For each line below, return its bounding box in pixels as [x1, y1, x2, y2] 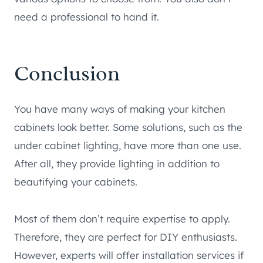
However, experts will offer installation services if [14, 249, 244, 262]
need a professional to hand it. [14, 11, 159, 23]
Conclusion [14, 60, 120, 87]
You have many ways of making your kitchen [14, 103, 225, 116]
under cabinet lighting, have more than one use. [14, 139, 241, 152]
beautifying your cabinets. [14, 176, 137, 188]
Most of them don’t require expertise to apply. [14, 213, 230, 225]
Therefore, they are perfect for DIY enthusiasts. [14, 231, 237, 244]
